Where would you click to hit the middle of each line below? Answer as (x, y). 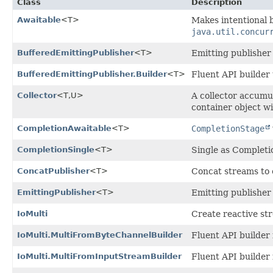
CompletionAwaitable (64, 128)
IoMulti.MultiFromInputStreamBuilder (99, 256)
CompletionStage (228, 128)
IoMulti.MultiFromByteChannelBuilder (100, 235)
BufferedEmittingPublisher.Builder (92, 74)
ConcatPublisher (53, 171)
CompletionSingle (56, 149)
